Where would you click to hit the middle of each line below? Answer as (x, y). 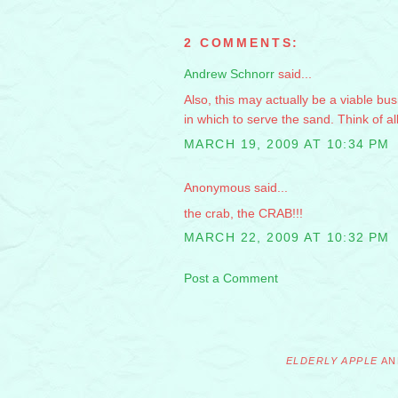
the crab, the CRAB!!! (243, 213)
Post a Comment (231, 279)
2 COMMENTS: (242, 43)
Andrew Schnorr (229, 74)
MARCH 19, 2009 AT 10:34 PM (287, 143)
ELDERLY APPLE (332, 361)
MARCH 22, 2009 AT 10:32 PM (287, 238)
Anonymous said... (236, 187)
